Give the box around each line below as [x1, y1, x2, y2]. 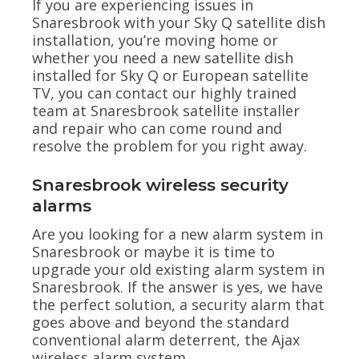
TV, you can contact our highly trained [32, 83, 296, 103]
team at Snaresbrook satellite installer [32, 100, 300, 120]
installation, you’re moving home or [32, 30, 278, 50]
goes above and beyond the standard [32, 313, 289, 333]
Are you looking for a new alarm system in [32, 224, 323, 244]
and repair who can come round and [32, 118, 282, 138]
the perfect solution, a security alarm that [32, 295, 325, 315]
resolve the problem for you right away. [32, 135, 307, 155]
